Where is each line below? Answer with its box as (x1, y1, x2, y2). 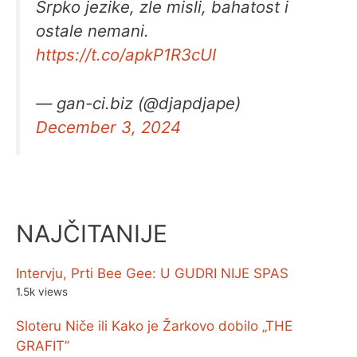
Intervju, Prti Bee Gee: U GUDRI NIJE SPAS (16, 265, 288, 282)
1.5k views (16, 285, 68, 299)
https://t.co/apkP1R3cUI (36, 45, 216, 65)
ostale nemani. (36, 21, 149, 41)
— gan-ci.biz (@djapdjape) (36, 92, 241, 113)
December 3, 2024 (36, 116, 181, 137)
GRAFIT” (16, 338, 69, 355)
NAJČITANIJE (16, 219, 167, 249)
